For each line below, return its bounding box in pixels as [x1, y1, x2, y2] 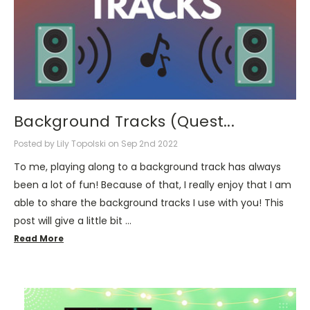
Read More [14, 232, 64, 244]
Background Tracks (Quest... [14, 111, 235, 133]
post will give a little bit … [14, 213, 131, 228]
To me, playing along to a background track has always [14, 159, 281, 174]
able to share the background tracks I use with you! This [14, 195, 284, 210]
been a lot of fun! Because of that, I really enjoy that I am [14, 177, 291, 192]
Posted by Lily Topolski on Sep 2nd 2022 [14, 137, 178, 149]
